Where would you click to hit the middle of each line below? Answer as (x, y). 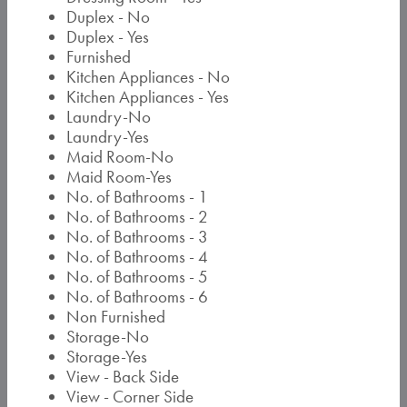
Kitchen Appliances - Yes (148, 97)
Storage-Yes (107, 357)
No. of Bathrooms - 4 (137, 257)
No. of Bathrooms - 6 (137, 297)
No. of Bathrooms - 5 (137, 277)
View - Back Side (123, 377)
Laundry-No (109, 117)
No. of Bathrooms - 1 (137, 197)
